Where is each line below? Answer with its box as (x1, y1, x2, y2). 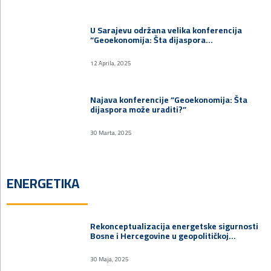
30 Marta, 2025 (90, 126, 132, 139)
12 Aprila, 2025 (90, 57, 132, 69)
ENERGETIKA (7, 170, 79, 196)
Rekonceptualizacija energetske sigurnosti (90, 218, 259, 234)
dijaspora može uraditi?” (90, 101, 187, 117)
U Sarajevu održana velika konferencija (90, 22, 243, 38)
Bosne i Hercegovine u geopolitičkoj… (90, 227, 237, 244)
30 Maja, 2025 (90, 253, 129, 265)
